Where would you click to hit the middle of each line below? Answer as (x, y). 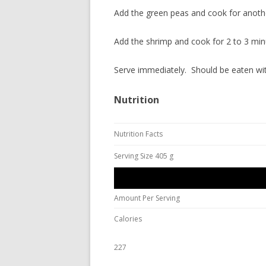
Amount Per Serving (147, 198)
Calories (128, 219)
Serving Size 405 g (144, 156)
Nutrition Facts (138, 134)
